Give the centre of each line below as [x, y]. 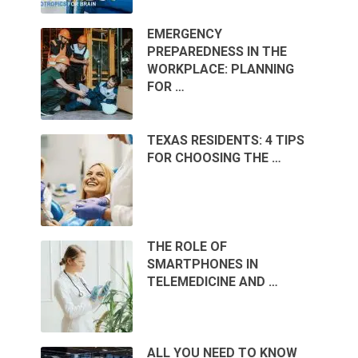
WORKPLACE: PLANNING [221, 70]
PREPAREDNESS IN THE [217, 52]
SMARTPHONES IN [203, 265]
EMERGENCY [185, 34]
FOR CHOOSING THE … [215, 158]
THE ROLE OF [187, 247]
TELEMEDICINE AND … [213, 282]
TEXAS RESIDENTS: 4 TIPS [226, 141]
